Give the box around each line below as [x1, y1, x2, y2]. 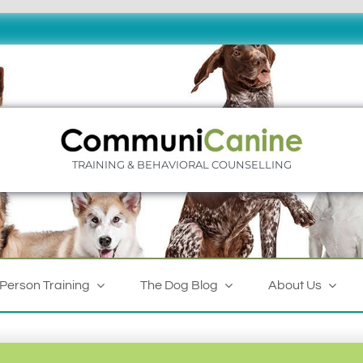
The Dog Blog [139, 279, 218, 293]
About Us [267, 279, 322, 293]
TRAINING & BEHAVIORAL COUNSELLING [71, 158, 292, 172]
